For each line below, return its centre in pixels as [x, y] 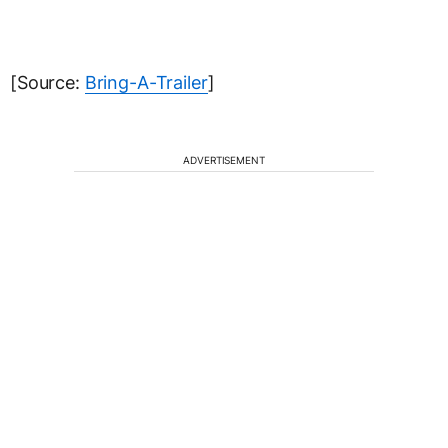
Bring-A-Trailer [146, 82]
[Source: [47, 82]
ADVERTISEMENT [224, 160]
